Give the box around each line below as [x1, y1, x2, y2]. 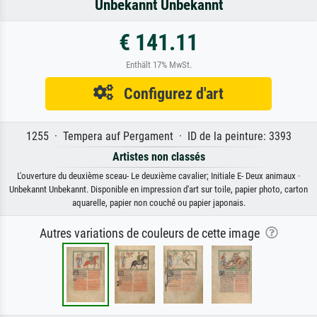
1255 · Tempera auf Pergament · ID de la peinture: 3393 [25, 129, 292, 143]
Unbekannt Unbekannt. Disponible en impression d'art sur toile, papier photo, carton [9, 183, 308, 195]
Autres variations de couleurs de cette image [39, 226, 265, 241]
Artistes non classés [112, 149, 205, 163]
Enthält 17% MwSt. [125, 59, 192, 70]
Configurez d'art [113, 83, 224, 103]
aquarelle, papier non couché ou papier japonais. [71, 197, 246, 208]
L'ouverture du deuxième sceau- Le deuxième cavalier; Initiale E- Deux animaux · [17, 170, 300, 181]
